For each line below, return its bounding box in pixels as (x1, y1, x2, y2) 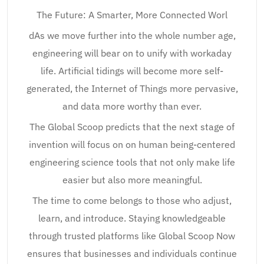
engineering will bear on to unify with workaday (32, 47, 232, 59)
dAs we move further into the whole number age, (28, 29, 236, 41)
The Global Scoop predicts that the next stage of (29, 121, 235, 133)
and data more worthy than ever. (62, 100, 202, 112)
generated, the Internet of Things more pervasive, (26, 82, 238, 94)
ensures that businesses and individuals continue (27, 247, 237, 259)
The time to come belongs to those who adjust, (32, 194, 232, 206)
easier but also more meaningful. (62, 174, 202, 186)
